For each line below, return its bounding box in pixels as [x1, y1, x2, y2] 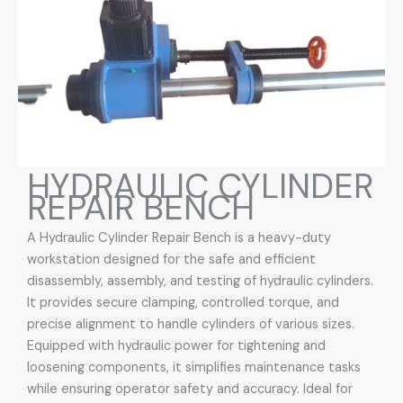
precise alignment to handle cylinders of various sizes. [27, 316, 354, 334]
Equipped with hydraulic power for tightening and [27, 337, 326, 355]
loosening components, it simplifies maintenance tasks [27, 359, 361, 377]
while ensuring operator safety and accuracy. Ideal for [27, 381, 353, 399]
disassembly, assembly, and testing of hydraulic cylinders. [27, 273, 373, 291]
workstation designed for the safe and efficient [27, 251, 316, 269]
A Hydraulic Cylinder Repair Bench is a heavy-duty [27, 229, 331, 247]
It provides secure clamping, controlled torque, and [27, 294, 339, 312]
